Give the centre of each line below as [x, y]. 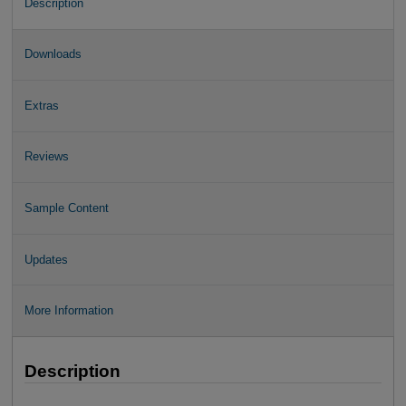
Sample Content [66, 208]
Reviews [46, 157]
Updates [46, 259]
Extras [41, 105]
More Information [68, 311]
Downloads [53, 54]
